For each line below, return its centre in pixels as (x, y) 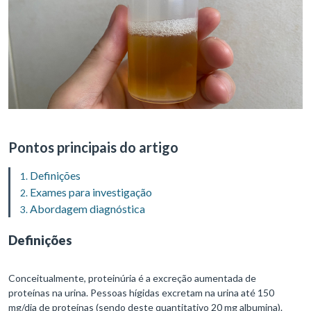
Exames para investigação (91, 192)
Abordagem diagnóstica (87, 209)
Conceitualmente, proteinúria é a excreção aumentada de (132, 278)
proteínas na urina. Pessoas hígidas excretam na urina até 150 (141, 293)
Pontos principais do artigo (93, 148)
